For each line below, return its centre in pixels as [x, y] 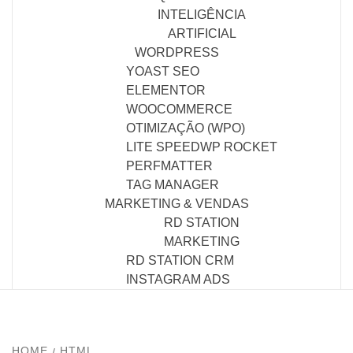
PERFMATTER [169, 165]
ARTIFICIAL [202, 33]
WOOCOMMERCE [179, 109]
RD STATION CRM [180, 260]
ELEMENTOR [166, 90]
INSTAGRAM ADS [178, 279]
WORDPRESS [176, 52]
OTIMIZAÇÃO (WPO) [186, 128]
